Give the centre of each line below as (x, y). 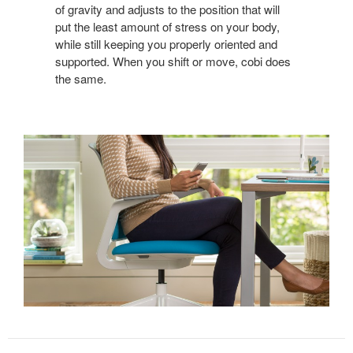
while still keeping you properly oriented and (166, 43)
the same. (81, 78)
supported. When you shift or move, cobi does (173, 61)
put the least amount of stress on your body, (167, 26)
